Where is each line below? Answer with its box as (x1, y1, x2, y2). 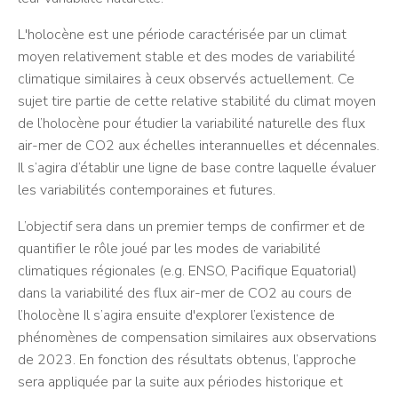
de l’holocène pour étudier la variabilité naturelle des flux (18, 114, 365, 133)
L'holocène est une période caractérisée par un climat (18, 25, 346, 44)
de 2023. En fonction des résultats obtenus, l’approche (18, 350, 356, 370)
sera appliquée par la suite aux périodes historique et (18, 372, 343, 392)
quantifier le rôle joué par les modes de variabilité (18, 239, 321, 259)
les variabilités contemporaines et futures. (18, 180, 275, 200)
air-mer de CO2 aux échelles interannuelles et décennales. (18, 136, 379, 155)
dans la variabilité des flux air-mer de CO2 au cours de (18, 283, 352, 303)
